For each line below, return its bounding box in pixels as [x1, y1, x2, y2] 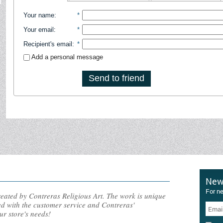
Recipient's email [23, 40, 72, 48]
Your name [23, 11, 54, 19]
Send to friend [88, 73, 144, 83]
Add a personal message [29, 53, 103, 61]
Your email [23, 25, 54, 33]
